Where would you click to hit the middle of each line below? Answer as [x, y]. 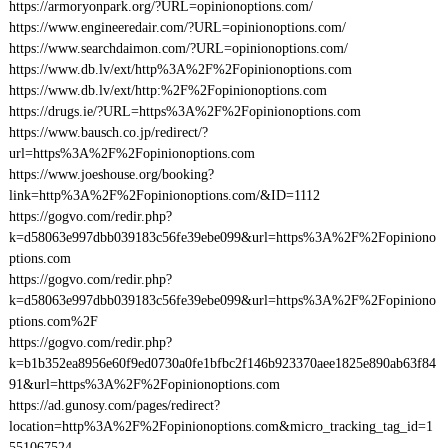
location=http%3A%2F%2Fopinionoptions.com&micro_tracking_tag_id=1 [220, 426]
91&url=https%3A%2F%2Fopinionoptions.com [144, 384]
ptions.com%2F [53, 321]
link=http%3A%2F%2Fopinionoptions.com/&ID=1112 [164, 195]
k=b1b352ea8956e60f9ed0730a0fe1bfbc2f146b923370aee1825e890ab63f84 [222, 363]
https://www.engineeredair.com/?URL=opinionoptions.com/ [177, 27]
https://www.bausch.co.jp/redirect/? [108, 132]
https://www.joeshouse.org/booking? [111, 174]
